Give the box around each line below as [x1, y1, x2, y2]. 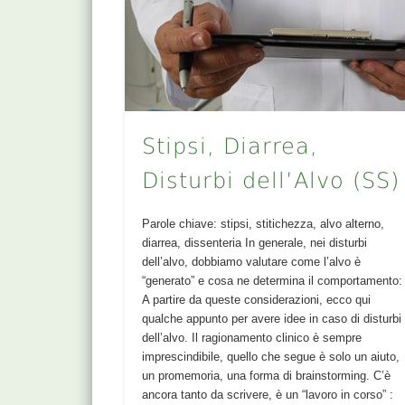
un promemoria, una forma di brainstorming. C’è [142, 368, 391, 382]
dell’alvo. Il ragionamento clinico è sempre [142, 330, 363, 344]
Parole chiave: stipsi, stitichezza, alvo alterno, [142, 216, 385, 231]
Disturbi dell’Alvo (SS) [142, 167, 400, 193]
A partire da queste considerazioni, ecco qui [142, 292, 372, 306]
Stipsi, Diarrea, [142, 133, 319, 159]
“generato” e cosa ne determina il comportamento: [142, 273, 403, 287]
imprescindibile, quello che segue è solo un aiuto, [142, 349, 400, 363]
